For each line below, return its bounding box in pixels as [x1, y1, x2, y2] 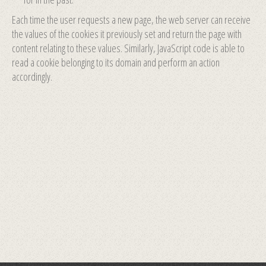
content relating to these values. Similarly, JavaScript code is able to [12, 41, 245, 55]
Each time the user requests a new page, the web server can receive [12, 12, 251, 27]
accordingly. [12, 69, 52, 84]
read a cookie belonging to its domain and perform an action [12, 55, 220, 69]
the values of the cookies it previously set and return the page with [12, 27, 242, 41]
